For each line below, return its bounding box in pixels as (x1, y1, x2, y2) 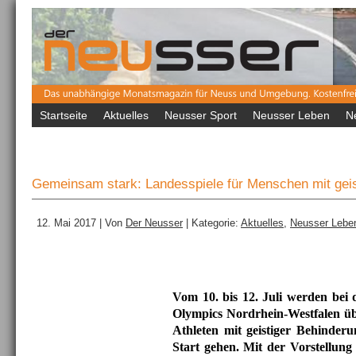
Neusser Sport (164, 109, 237, 122)
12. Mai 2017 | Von (37, 218, 126, 229)
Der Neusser (126, 218, 183, 229)
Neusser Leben (253, 109, 330, 122)
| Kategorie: (183, 218, 241, 229)
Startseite (40, 109, 87, 122)
